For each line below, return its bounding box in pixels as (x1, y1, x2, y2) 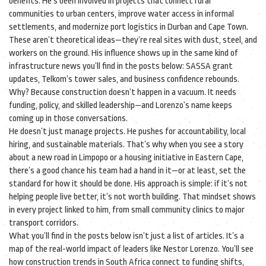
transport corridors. (9, 218, 78, 228)
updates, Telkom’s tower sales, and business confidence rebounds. (9, 74, 239, 84)
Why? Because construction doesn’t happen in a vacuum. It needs (9, 87, 236, 97)
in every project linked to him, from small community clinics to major (9, 205, 245, 215)
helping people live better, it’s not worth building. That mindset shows (9, 192, 256, 202)
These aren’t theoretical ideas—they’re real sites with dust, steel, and (9, 35, 257, 45)
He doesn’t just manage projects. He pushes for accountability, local (9, 126, 246, 137)
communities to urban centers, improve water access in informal (9, 9, 234, 19)
